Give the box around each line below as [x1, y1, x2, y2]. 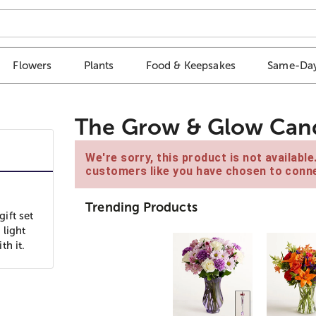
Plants [83, 59, 114, 72]
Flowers [13, 59, 52, 72]
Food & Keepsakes [145, 59, 236, 72]
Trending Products [85, 200, 197, 214]
